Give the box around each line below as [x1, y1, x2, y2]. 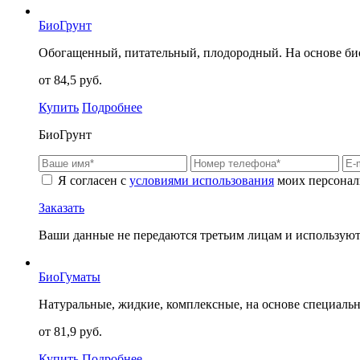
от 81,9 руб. [39, 325, 102, 339]
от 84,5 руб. [39, 73, 102, 88]
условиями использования [129, 174, 274, 188]
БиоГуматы [39, 270, 100, 284]
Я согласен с [55, 174, 129, 188]
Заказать [39, 201, 84, 215]
